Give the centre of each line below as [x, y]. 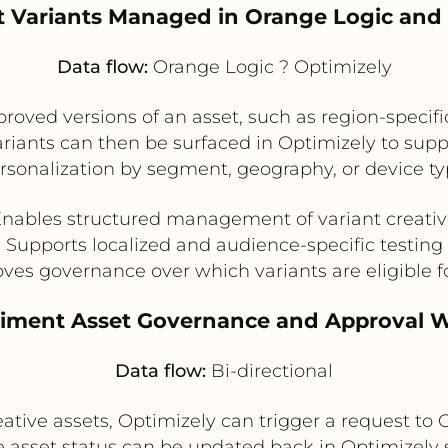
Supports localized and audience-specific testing [224, 244]
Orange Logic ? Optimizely [269, 66]
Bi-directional [269, 370]
